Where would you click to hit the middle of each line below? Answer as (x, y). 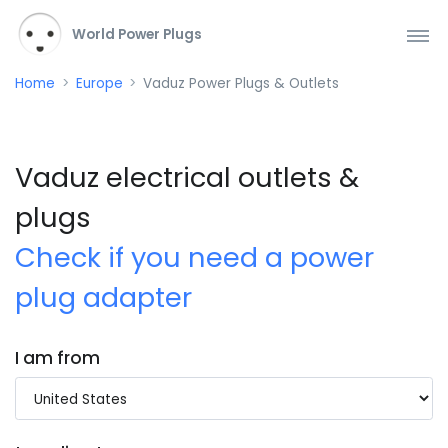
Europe (99, 83)
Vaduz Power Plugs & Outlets (241, 83)
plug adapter (103, 298)
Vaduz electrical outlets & (187, 178)
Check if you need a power (194, 258)
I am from (57, 357)
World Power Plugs (135, 34)
